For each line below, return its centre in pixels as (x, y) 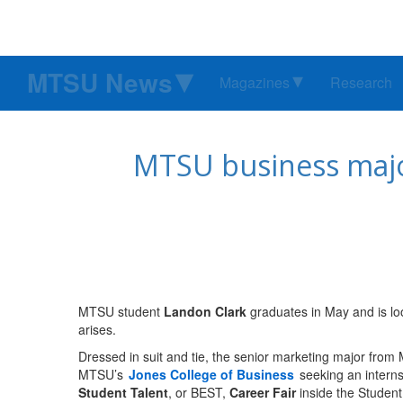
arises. (97, 330)
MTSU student (121, 312)
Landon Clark (205, 312)
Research (361, 83)
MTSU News (100, 83)
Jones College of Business (211, 375)
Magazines (255, 83)
